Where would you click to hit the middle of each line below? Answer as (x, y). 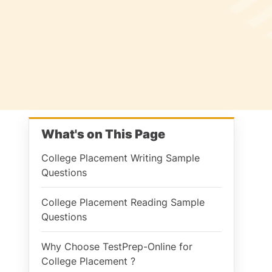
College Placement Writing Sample (121, 158)
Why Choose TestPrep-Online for (117, 246)
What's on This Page (103, 134)
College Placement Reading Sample (123, 202)
